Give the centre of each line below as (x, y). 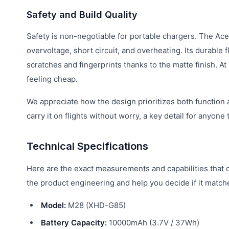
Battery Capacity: (74, 222)
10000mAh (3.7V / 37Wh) (153, 222)
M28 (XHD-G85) (96, 205)
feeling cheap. (52, 79)
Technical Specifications (87, 146)
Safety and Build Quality (82, 14)
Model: (53, 205)
